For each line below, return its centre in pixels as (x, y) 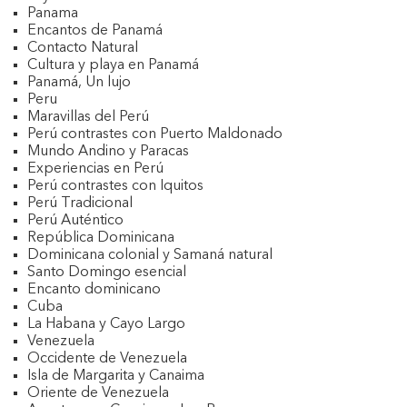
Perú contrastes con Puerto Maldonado (155, 134)
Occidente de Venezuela (107, 359)
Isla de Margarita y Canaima (116, 376)
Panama (53, 14)
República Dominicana (101, 238)
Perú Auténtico (75, 221)
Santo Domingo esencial (107, 273)
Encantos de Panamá (95, 31)
